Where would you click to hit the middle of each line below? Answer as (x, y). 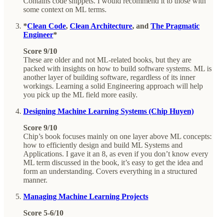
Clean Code (46, 26)
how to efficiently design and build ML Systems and (103, 145)
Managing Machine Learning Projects (86, 196)
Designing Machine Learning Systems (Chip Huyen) (108, 111)
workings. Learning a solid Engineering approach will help (113, 86)
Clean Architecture (101, 26)
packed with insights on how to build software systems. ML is (117, 68)
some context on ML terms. (65, 9)
